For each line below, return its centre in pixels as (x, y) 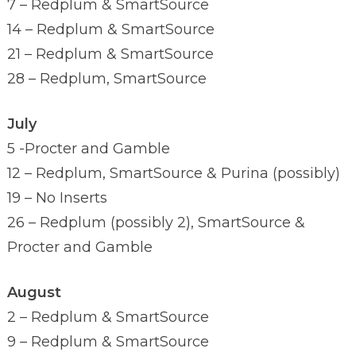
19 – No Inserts (57, 197)
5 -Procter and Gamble (88, 148)
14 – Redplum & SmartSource (110, 29)
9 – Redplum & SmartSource (108, 341)
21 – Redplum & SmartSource (110, 54)
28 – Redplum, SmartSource (106, 78)
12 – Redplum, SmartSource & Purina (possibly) (173, 173)
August (34, 292)
